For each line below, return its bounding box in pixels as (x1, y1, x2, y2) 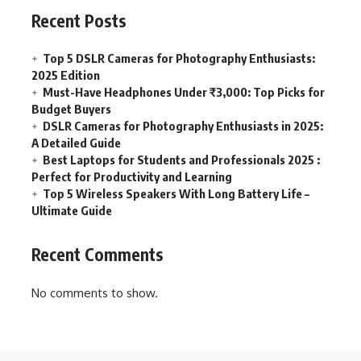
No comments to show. (31, 285, 158, 301)
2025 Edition (31, 67, 100, 82)
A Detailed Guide (31, 135, 121, 150)
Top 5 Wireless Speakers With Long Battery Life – (43, 185, 309, 201)
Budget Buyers (31, 101, 111, 116)
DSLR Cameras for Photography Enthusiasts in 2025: (43, 118, 323, 133)
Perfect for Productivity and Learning (31, 168, 232, 184)
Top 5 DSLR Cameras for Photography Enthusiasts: (43, 50, 315, 65)
